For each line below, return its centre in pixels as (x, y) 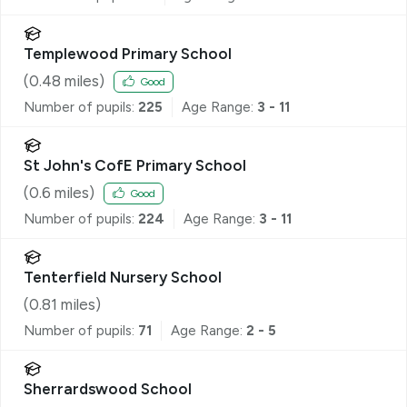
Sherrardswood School (108, 389)
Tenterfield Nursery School (123, 277)
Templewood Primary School (128, 54)
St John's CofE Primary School (135, 165)
